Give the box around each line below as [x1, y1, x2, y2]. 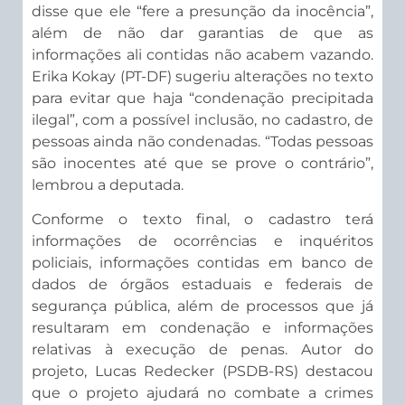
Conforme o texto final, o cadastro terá [32, 211, 373, 229]
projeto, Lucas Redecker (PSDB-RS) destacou [32, 363, 373, 381]
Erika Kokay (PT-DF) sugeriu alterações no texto [32, 67, 373, 85]
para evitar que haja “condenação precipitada [32, 89, 373, 107]
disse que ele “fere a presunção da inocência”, [32, 2, 373, 20]
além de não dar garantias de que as [32, 24, 373, 42]
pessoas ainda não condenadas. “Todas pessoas [32, 132, 373, 150]
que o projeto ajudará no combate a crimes [32, 384, 373, 402]
